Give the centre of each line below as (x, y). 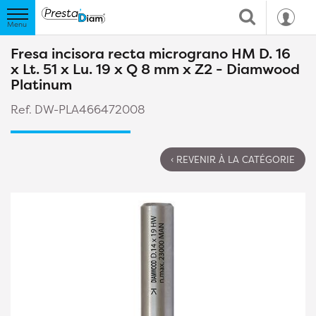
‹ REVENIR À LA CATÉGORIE (233, 159)
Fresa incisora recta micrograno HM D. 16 (151, 53)
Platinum (41, 84)
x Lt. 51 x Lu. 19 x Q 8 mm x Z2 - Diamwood (155, 69)
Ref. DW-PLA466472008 (78, 109)
